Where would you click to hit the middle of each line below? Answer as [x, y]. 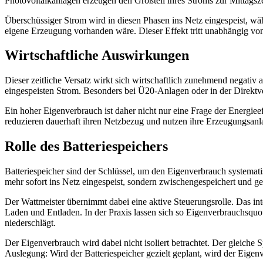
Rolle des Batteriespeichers [86, 146]
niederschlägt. [30, 223]
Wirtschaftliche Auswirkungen [97, 55]
